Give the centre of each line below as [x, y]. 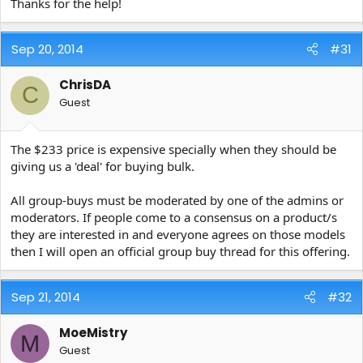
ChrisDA [85, 84]
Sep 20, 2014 [47, 49]
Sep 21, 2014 [46, 297]
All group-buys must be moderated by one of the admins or [177, 201]
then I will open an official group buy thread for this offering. [180, 252]
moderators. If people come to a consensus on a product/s [174, 218]
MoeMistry [93, 333]
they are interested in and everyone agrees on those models [178, 235]
